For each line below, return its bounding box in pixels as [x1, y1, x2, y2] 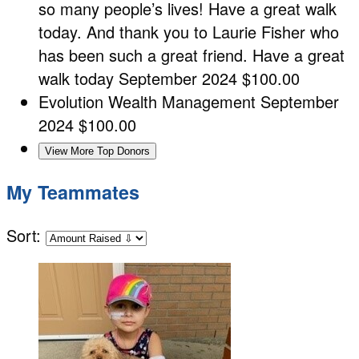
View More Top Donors [45, 145, 150, 158]
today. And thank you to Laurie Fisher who [38, 20, 339, 44]
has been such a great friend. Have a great [38, 43, 345, 67]
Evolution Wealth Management [38, 90, 260, 114]
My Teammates [6, 178, 139, 205]
